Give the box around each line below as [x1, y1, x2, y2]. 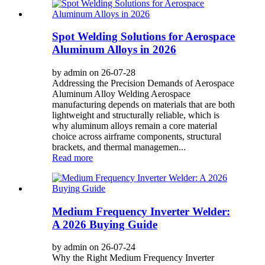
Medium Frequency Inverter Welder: [52, 205, 230, 218]
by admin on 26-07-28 [52, 67, 135, 77]
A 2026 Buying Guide [52, 218, 157, 231]
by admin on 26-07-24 [52, 242, 135, 253]
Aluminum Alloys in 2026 [52, 43, 176, 56]
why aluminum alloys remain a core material [52, 120, 217, 131]
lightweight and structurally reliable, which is [52, 109, 219, 120]
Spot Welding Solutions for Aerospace [52, 30, 235, 43]
